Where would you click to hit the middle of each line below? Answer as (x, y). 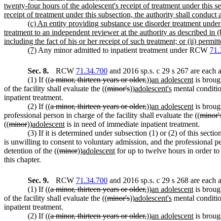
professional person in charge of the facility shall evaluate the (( (102, 115)
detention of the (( (32, 150)
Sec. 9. (39, 180)
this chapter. (22, 159)
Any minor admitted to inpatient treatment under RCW (123, 50)
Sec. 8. (39, 71)
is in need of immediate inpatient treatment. (132, 124)
